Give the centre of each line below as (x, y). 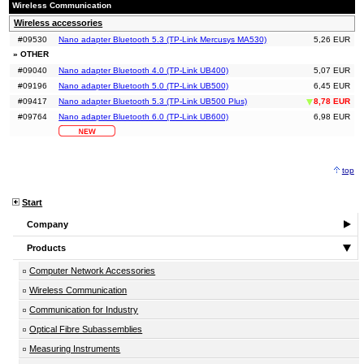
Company (48, 225)
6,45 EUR (331, 86)
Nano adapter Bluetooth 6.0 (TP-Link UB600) (144, 117)
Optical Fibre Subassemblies (86, 329)
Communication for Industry (84, 310)
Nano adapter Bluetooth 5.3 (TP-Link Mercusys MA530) (163, 40)
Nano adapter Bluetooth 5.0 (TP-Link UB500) (144, 86)
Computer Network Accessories (93, 271)
